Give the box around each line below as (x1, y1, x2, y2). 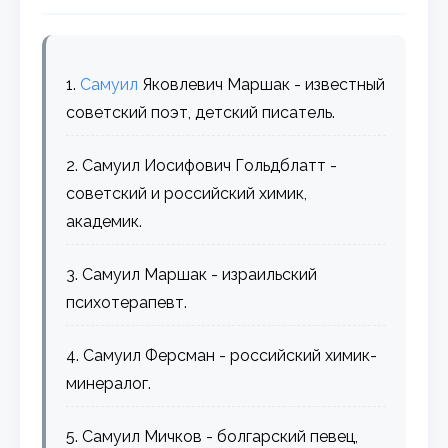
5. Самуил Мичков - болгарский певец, (66, 426, 359, 446)
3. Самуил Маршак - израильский (66, 264, 318, 284)
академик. (66, 211, 143, 231)
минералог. (66, 373, 152, 393)
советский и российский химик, (66, 183, 308, 203)
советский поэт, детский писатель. (66, 102, 336, 122)
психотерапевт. (66, 292, 188, 312)
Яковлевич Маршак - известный (138, 74, 386, 94)
